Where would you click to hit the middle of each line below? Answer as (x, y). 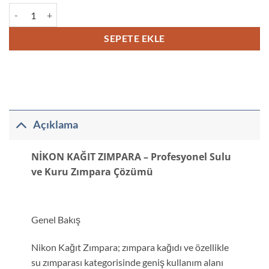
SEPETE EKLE (134, 39)
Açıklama (56, 125)
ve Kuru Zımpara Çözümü (92, 172)
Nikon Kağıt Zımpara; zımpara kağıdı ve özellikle (130, 247)
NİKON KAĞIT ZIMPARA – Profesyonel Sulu (131, 157)
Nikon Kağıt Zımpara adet (57, 9)
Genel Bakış (56, 219)
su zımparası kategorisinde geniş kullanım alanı (127, 262)
